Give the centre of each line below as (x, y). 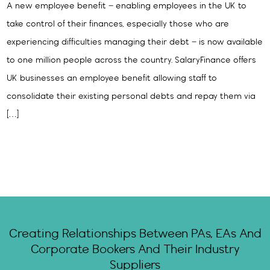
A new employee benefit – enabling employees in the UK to (127, 7)
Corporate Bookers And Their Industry (135, 250)
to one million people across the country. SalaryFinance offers (132, 61)
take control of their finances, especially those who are (118, 25)
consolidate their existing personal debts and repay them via (131, 97)
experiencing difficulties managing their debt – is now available (135, 43)
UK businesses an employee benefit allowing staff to (112, 79)
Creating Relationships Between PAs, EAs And (135, 234)
